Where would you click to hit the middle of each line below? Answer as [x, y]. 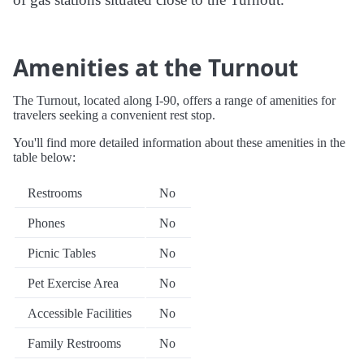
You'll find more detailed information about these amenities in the [179, 143]
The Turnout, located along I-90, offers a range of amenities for [174, 101]
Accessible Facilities [80, 314]
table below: [44, 158]
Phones [46, 223]
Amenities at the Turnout [156, 68]
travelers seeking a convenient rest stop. [114, 115]
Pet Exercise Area [73, 284]
